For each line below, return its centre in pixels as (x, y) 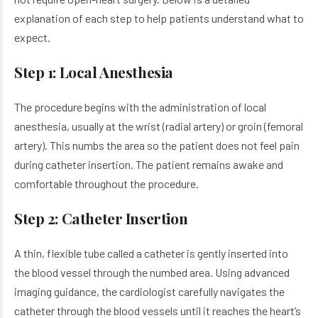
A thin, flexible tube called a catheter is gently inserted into (151, 253)
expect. (32, 37)
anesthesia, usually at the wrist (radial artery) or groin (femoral (159, 126)
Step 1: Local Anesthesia (94, 72)
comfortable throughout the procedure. (106, 183)
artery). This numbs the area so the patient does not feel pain (157, 145)
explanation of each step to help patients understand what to (159, 18)
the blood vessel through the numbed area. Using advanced (152, 272)
